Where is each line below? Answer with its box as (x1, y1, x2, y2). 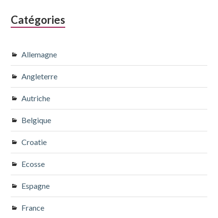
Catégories (11, 13, 66, 26)
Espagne (21, 181, 50, 190)
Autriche (21, 93, 51, 103)
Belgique (21, 115, 52, 125)
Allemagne (21, 49, 57, 59)
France (21, 202, 45, 212)
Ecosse (21, 159, 45, 168)
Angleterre (21, 71, 58, 81)
